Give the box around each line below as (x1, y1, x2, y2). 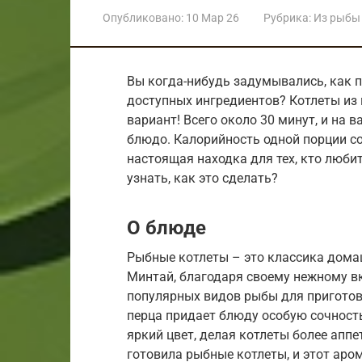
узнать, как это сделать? (127, 170, 278, 186)
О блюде (127, 216, 206, 239)
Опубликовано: (103, 11, 183, 24)
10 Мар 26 (186, 11, 239, 24)
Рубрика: (263, 11, 311, 24)
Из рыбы (314, 11, 360, 24)
